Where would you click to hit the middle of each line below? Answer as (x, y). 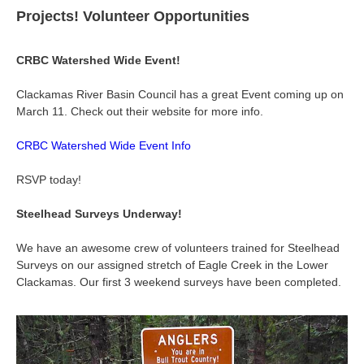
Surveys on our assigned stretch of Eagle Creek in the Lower (172, 265)
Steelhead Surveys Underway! (99, 214)
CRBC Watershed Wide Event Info (104, 145)
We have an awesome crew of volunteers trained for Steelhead (178, 248)
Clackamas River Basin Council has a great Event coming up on (180, 94)
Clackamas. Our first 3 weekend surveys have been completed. (179, 282)
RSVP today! (49, 180)
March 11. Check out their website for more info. (140, 111)
